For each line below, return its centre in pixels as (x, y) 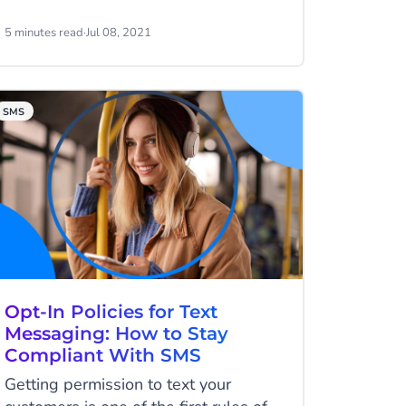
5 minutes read (43, 33)
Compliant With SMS (102, 355)
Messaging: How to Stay (116, 333)
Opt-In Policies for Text (111, 312)
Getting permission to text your (117, 384)
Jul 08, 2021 (118, 33)
